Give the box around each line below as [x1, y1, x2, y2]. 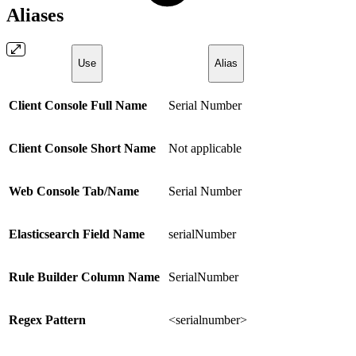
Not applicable [168, 141, 242, 156]
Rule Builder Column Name [9, 270, 160, 284]
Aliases [6, 5, 68, 26]
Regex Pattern [9, 313, 86, 327]
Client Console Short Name [9, 141, 156, 156]
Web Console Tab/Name [9, 184, 139, 199]
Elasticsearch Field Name [9, 227, 145, 242]
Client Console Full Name [9, 99, 147, 113]
